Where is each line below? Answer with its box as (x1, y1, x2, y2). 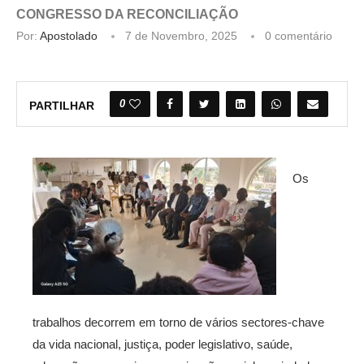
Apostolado (40, 28, 97, 42)
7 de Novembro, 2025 (125, 28, 237, 42)
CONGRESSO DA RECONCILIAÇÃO (16, 6, 238, 21)
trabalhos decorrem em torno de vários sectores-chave (32, 314, 324, 329)
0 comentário (265, 28, 332, 42)
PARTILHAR (29, 98, 94, 112)
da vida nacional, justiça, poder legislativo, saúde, (32, 336, 292, 351)
